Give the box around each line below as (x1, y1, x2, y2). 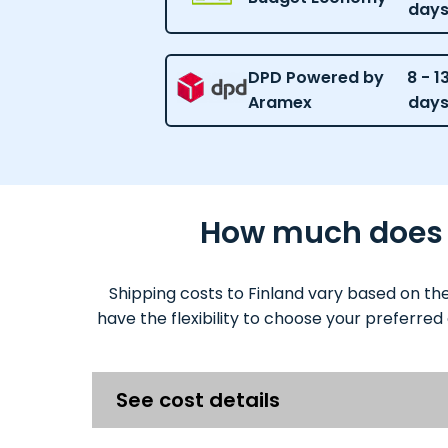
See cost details (116, 385, 280, 414)
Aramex (248, 91, 312, 115)
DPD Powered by (248, 66, 384, 90)
